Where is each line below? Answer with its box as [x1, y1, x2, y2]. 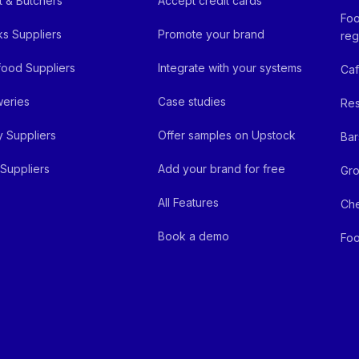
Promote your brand [158, 27, 265, 41]
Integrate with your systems [158, 61, 303, 75]
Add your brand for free [158, 162, 286, 175]
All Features [158, 196, 220, 209]
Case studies [158, 95, 227, 108]
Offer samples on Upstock [158, 128, 296, 142]
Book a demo [158, 229, 230, 243]
